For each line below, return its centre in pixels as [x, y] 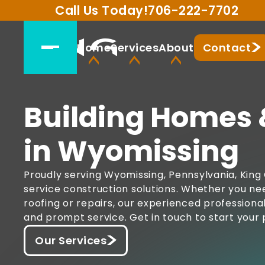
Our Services [71, 240]
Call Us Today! [101, 10]
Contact [227, 47]
